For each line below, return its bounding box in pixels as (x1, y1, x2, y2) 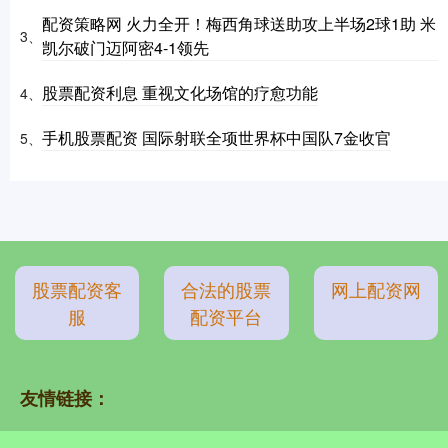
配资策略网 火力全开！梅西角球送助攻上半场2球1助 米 (42, 12, 436, 36)
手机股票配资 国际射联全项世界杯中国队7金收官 (42, 126, 391, 150)
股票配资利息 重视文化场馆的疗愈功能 (42, 81, 318, 105)
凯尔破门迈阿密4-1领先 (42, 36, 209, 60)
